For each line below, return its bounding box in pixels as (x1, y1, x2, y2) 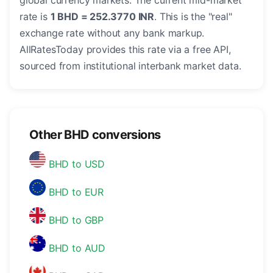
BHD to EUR (46, 186, 104, 199)
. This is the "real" (154, 10, 232, 23)
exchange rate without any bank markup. (19, 27, 205, 40)
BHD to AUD (46, 242, 106, 255)
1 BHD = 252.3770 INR (50, 10, 155, 23)
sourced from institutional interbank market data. (19, 60, 241, 73)
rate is (19, 10, 51, 23)
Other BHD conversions (29, 127, 161, 143)
